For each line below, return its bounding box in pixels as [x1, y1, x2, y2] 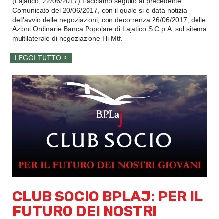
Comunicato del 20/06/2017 [12, 6, 98, 14]
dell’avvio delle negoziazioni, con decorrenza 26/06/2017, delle [12, 15, 206, 23]
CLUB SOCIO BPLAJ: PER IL [12, 187, 202, 205]
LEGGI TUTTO [15, 53, 61, 62]
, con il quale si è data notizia [98, 6, 187, 14]
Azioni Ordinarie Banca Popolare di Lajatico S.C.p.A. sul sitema [12, 24, 207, 33]
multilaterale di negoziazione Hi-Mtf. [12, 34, 123, 42]
